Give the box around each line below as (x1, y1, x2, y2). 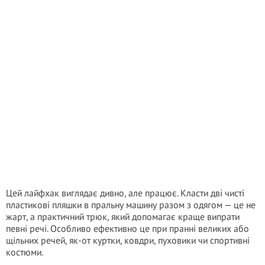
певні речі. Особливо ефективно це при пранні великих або (6, 222, 249, 234)
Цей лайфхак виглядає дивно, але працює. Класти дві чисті (6, 187, 244, 199)
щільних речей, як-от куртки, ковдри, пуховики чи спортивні (6, 234, 250, 246)
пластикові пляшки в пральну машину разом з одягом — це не (6, 199, 256, 211)
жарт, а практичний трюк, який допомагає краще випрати (6, 211, 240, 222)
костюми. (6, 246, 43, 258)
